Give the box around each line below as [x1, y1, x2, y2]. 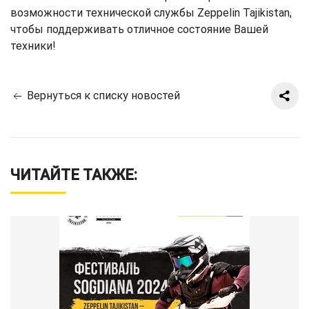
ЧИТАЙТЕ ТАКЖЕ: [10, 166, 137, 183]
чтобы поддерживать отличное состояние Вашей [10, 23, 268, 36]
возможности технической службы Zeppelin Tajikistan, [10, 6, 292, 19]
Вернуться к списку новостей [24, 89, 180, 102]
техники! [10, 39, 56, 52]
